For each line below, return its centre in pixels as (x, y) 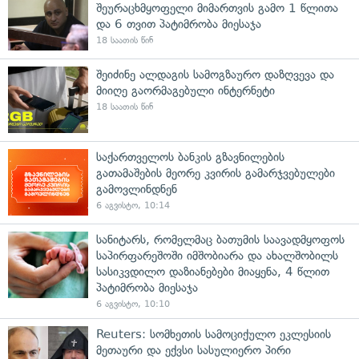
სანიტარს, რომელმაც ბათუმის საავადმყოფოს (220, 239)
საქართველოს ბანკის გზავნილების (190, 157)
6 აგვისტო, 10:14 (133, 205)
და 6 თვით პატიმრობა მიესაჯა (179, 24)
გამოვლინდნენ (137, 189)
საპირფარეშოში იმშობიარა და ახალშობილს (217, 255)
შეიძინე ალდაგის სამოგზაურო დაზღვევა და (215, 74)
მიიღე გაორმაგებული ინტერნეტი (186, 90)
